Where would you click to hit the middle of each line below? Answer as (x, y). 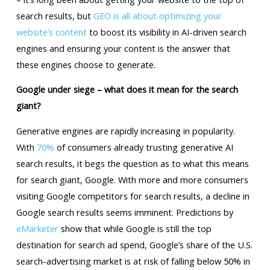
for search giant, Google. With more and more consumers (132, 180)
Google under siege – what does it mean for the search (127, 89)
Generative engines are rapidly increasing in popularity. (125, 131)
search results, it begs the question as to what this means (132, 164)
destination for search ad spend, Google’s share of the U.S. (134, 245)
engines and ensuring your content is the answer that (123, 48)
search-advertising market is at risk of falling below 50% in (133, 261)
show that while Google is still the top (135, 229)
